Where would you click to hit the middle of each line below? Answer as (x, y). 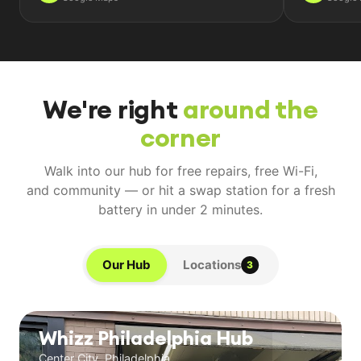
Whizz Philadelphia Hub (146, 338)
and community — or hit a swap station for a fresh (180, 190)
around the (251, 109)
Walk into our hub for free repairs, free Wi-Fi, (180, 170)
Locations (212, 265)
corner (180, 137)
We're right (113, 109)
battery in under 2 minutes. (180, 209)
